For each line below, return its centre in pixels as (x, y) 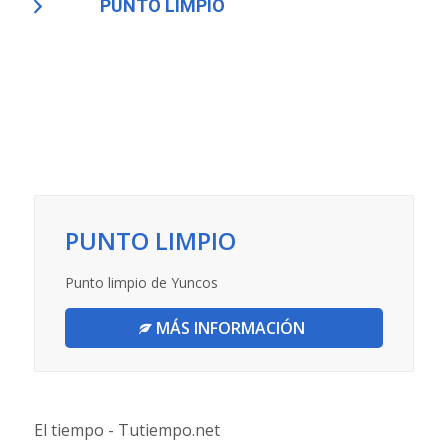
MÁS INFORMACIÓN (230, 328)
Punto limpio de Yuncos (141, 283)
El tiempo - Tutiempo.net (126, 430)
